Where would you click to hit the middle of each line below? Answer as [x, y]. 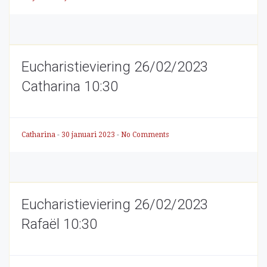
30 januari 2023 [89, 135]
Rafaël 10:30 [59, 224]
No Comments [145, 135]
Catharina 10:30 [70, 86]
